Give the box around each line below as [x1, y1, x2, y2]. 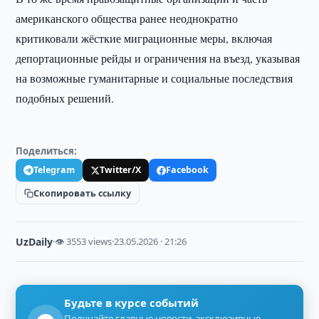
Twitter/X [100, 164, 142, 176]
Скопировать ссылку [33, 187, 132, 199]
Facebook [166, 164, 209, 176]
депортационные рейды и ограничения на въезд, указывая [16, 51, 300, 66]
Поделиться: [16, 145, 78, 157]
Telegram [33, 164, 75, 176]
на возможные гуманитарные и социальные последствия [16, 70, 293, 85]
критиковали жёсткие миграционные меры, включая [16, 31, 273, 46]
